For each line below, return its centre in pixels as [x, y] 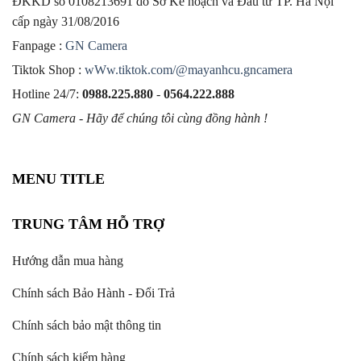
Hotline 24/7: [47, 94]
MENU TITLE [58, 179]
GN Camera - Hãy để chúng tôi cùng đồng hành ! [140, 118]
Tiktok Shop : [48, 70]
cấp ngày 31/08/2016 [66, 22]
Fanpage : [39, 46]
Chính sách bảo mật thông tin [87, 326]
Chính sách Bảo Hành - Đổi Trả [93, 293]
